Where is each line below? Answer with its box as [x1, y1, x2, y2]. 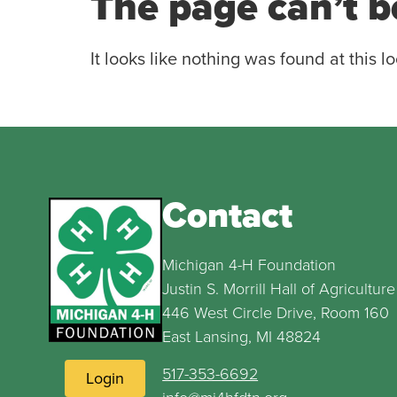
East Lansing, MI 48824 [162, 325, 322, 349]
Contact [162, 189, 293, 242]
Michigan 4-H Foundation [162, 253, 337, 277]
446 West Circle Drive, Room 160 [162, 301, 390, 325]
